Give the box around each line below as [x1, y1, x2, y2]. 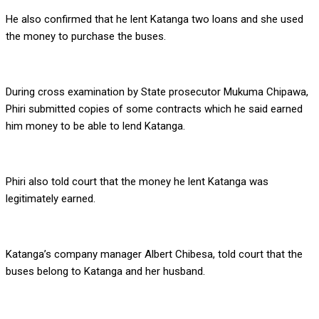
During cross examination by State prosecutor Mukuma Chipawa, [6, 85, 308, 99]
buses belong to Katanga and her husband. [6, 265, 205, 278]
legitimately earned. [6, 192, 95, 206]
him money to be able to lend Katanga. [6, 120, 185, 133]
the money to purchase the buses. [6, 30, 166, 43]
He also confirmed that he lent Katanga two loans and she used [6, 13, 303, 26]
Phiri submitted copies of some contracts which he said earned [6, 103, 303, 116]
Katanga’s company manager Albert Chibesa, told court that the [6, 248, 303, 261]
